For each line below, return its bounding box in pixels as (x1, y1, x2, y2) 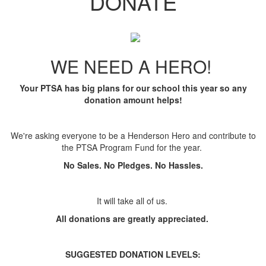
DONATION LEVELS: (119, 248, 201, 261)
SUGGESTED (65, 248, 119, 261)
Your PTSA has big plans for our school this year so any (19, 82, 247, 94)
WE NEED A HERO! (50, 53, 216, 80)
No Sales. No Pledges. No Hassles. (63, 159, 203, 172)
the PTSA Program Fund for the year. (62, 141, 204, 154)
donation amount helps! (84, 94, 182, 106)
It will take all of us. (96, 195, 170, 207)
